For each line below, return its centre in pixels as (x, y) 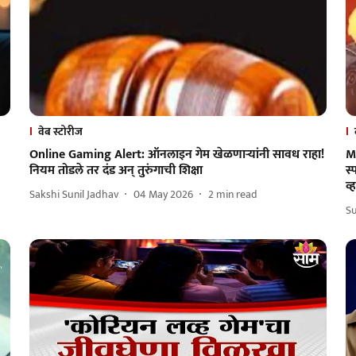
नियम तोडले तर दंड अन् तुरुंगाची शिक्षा (116, 170)
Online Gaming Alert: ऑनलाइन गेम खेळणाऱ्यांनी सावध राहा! (176, 154)
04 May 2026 (163, 195)
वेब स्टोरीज (60, 131)
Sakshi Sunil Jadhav (74, 195)
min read (236, 195)
